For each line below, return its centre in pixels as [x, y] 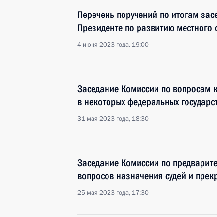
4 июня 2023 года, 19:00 [113, 45]
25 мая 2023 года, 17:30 [113, 193]
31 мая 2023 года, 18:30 [113, 119]
